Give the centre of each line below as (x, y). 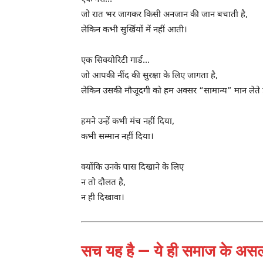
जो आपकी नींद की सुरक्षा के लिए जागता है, (149, 76)
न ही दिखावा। (103, 198)
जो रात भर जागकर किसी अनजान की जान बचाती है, (164, 15)
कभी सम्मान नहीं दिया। (117, 137)
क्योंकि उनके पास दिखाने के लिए (132, 167)
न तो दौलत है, (103, 183)
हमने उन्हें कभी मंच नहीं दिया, (128, 122)
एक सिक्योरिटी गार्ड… (115, 60)
